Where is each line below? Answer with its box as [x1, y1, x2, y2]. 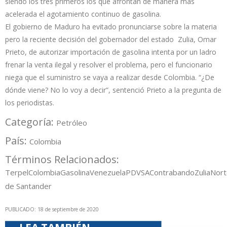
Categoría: [5, 115, 56, 129]
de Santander [5, 181, 52, 192]
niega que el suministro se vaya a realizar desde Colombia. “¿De [5, 72, 214, 83]
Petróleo [56, 118, 87, 128]
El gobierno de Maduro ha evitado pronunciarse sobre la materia [5, 22, 217, 32]
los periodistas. [5, 98, 54, 108]
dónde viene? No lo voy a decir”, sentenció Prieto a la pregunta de [5, 85, 221, 95]
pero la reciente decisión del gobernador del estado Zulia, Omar [5, 34, 216, 45]
